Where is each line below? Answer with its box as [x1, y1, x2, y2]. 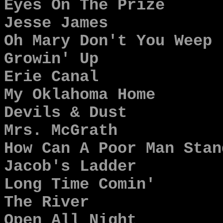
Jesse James [4, 14, 108, 32]
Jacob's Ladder [4, 158, 136, 176]
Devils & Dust [4, 104, 127, 122]
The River [4, 194, 89, 212]
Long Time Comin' [4, 176, 155, 194]
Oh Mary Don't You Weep [4, 32, 212, 50]
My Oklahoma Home [4, 86, 155, 104]
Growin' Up [4, 50, 99, 68]
